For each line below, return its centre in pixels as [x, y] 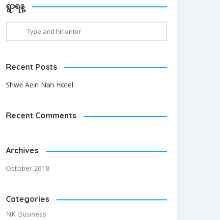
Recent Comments [41, 116]
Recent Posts [31, 67]
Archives [22, 151]
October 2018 [28, 168]
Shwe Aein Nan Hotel [40, 85]
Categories [27, 199]
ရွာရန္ [15, 6]
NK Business [26, 214]
